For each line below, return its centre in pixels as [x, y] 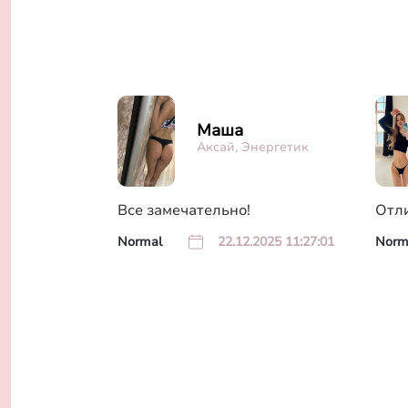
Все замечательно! [184, 211]
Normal [140, 241]
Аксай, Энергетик [253, 147]
